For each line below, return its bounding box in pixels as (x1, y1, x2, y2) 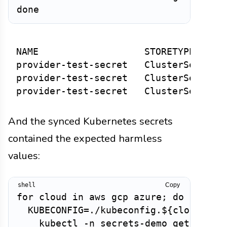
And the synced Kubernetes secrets (8, 115, 173, 129)
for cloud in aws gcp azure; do (17, 192, 184, 203)
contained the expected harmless (8, 132, 162, 146)
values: (8, 149, 40, 163)
